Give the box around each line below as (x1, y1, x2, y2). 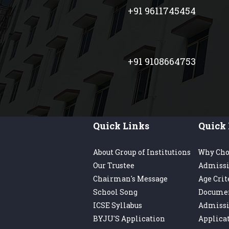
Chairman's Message (93, 174, 168, 184)
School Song (93, 187, 138, 197)
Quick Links (93, 120, 149, 132)
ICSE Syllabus (93, 200, 142, 210)
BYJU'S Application (93, 214, 165, 223)
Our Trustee (93, 161, 134, 170)
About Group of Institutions (93, 147, 191, 157)
